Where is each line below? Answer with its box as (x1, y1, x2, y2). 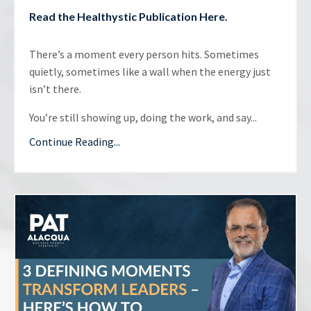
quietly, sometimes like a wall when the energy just (29, 64, 271, 78)
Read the (29, 9, 77, 23)
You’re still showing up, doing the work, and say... (29, 110, 257, 124)
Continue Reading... (29, 134, 120, 149)
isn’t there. (29, 81, 81, 96)
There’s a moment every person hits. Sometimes (29, 47, 259, 61)
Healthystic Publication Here (77, 9, 225, 23)
